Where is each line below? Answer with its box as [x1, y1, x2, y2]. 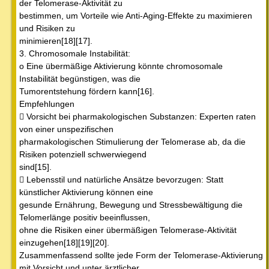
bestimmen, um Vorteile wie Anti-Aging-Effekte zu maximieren [19, 11, 252, 21]
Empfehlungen [19, 99, 74, 109]
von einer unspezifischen [19, 124, 113, 134]
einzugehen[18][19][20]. [19, 238, 109, 248]
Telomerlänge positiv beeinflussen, [19, 213, 150, 223]
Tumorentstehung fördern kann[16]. [19, 86, 154, 97]
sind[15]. [19, 162, 52, 172]
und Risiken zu [19, 23, 75, 34]
